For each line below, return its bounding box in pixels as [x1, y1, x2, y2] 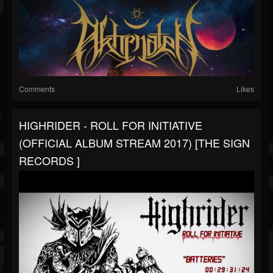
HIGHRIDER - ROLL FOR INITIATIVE [19, 117, 202, 133]
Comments [19, 83, 55, 94]
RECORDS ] [19, 152, 80, 169]
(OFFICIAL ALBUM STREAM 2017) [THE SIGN [19, 135, 250, 151]
